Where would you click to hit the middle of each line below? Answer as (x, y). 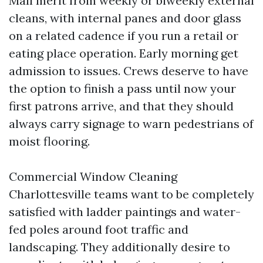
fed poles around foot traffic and (99, 229)
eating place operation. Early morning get (124, 53)
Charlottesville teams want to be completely (131, 194)
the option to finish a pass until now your (122, 88)
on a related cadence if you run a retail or (124, 36)
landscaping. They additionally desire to (119, 247)
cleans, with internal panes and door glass (125, 18)
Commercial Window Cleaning (93, 176)
